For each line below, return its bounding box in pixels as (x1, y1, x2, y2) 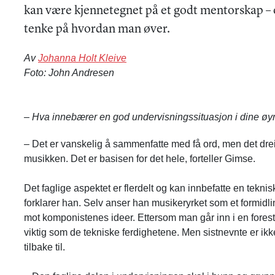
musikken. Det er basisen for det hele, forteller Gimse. (23, 153, 255, 164)
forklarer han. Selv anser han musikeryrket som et (23, 197, 238, 208)
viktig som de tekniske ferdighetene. (23, 227, 179, 238)
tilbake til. (23, 241, 65, 252)
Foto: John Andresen (23, 67, 114, 78)
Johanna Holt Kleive (37, 52, 126, 63)
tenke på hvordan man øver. (23, 23, 170, 36)
